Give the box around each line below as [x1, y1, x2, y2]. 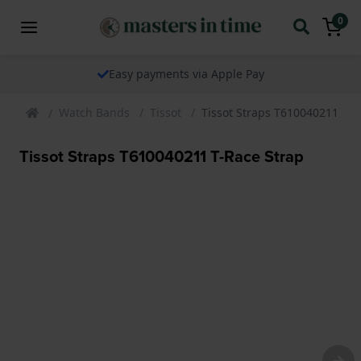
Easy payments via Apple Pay [108, 65, 264, 81]
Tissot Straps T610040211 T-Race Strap [19, 143, 304, 168]
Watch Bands [59, 104, 130, 120]
